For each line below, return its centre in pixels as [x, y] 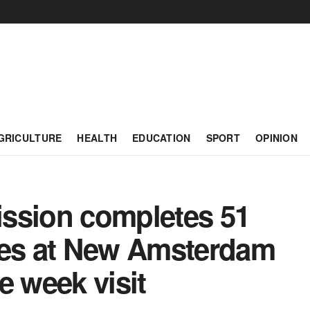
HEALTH [97, 138]
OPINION [276, 138]
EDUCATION [162, 138]
